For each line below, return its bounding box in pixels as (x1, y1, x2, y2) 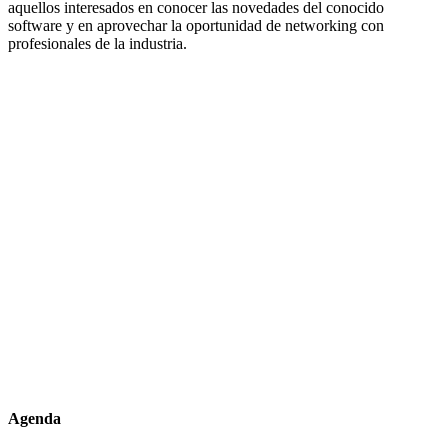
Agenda (8, 409, 61, 427)
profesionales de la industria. (8, 34, 187, 52)
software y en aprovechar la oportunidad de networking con (8, 16, 384, 34)
